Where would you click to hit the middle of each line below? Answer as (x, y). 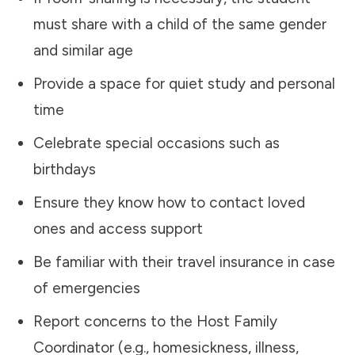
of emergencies (87, 288)
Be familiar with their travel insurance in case (184, 261)
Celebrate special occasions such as (157, 143)
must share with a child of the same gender (180, 24)
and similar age (83, 50)
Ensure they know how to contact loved (169, 202)
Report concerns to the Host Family (155, 321)
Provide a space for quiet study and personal (184, 83)
